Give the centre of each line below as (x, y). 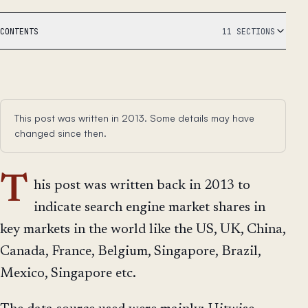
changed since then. (60, 133)
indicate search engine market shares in (150, 208)
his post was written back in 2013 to (142, 186)
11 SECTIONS (249, 31)
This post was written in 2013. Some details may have (134, 118)
